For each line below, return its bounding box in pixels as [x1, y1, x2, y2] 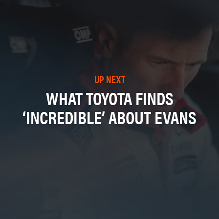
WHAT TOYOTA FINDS [45, 85, 174, 110]
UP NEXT [94, 71, 125, 86]
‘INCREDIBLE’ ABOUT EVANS [22, 104, 197, 130]
